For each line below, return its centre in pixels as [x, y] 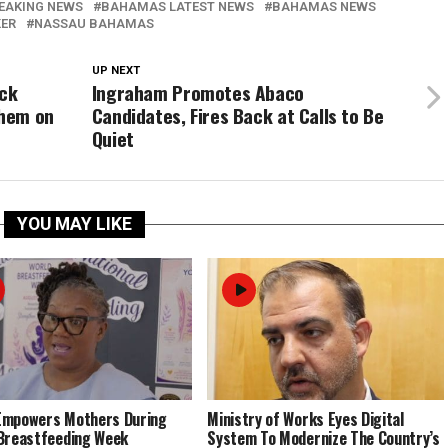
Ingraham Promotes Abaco [197, 92]
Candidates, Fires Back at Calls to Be [237, 115]
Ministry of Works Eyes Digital [305, 418]
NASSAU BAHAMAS [94, 23]
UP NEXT [115, 70]
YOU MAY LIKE [74, 224]
